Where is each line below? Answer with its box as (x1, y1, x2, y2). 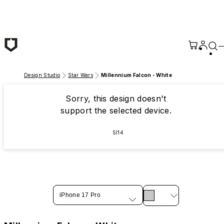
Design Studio (24, 72, 60, 78)
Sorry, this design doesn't (65, 93, 166, 103)
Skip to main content (3, 3, 82, 13)
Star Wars (68, 72, 93, 78)
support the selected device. (60, 105, 171, 115)
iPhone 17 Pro (59, 191, 101, 198)
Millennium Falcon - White (101, 72, 172, 78)
